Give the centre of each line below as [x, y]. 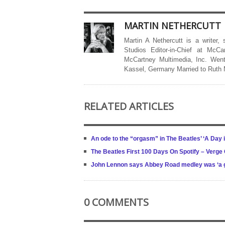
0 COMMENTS [116, 202]
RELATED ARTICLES [129, 106]
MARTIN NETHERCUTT [173, 26]
